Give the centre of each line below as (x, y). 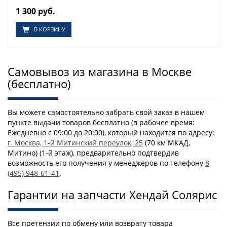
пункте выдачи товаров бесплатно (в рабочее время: (101, 122)
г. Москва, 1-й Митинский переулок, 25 (75, 143)
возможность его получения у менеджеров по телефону (106, 163)
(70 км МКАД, (166, 143)
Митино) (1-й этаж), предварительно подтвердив (93, 153)
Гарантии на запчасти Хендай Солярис (112, 195)
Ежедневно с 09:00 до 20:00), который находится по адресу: (111, 133)
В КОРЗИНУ (49, 29)
